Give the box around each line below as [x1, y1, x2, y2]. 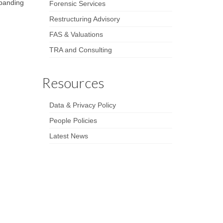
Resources [41, 74, 105, 91]
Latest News [49, 131, 88, 140]
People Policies [49, 116, 97, 124]
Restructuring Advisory [49, 14, 120, 23]
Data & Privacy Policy [49, 101, 116, 109]
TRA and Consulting [49, 45, 112, 54]
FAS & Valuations [49, 30, 103, 38]
